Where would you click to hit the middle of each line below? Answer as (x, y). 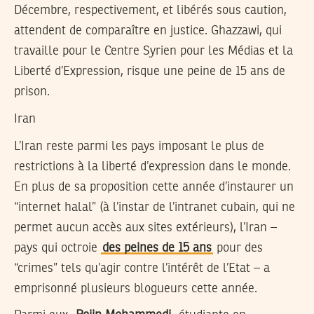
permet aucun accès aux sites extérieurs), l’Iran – (145, 227)
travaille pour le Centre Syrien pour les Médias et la (153, 52)
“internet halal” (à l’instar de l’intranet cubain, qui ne (155, 207)
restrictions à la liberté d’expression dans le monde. (152, 166)
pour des (238, 248)
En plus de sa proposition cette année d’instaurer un (154, 187)
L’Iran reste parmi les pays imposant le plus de (139, 146)
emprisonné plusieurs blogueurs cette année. (136, 288)
